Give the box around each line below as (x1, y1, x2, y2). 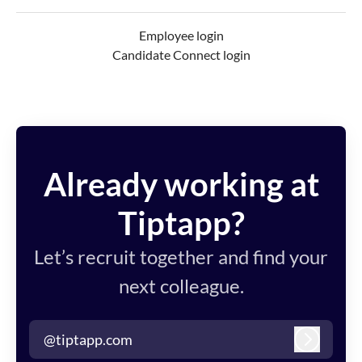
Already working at (43, 165, 319, 204)
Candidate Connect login (112, 47, 250, 63)
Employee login (138, 27, 224, 44)
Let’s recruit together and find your (34, 245, 328, 269)
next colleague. (118, 274, 244, 298)
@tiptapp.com (44, 330, 133, 348)
